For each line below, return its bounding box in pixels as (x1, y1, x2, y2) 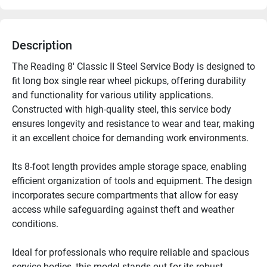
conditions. (12, 218, 58, 229)
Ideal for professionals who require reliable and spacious (12, 247, 249, 258)
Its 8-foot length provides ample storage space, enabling (12, 161, 247, 172)
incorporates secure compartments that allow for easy (12, 190, 238, 201)
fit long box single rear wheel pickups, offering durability (12, 75, 246, 86)
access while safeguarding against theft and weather (12, 204, 234, 215)
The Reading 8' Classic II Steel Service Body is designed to (12, 61, 255, 72)
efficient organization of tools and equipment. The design (12, 175, 252, 187)
